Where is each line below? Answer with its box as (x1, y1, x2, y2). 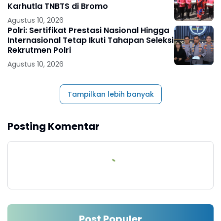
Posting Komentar (7, 119, 100, 133)
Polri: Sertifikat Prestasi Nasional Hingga (7, 24, 169, 36)
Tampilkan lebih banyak (67, 89, 154, 99)
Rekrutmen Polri (7, 44, 71, 56)
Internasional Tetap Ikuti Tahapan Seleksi (7, 34, 174, 46)
